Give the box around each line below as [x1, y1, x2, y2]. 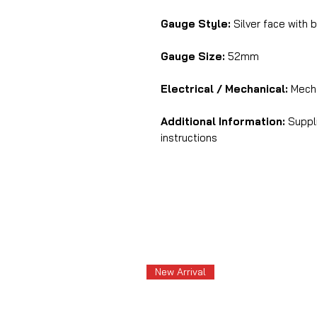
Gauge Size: [161, 50, 225, 63]
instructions [161, 131, 217, 144]
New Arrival [155, 265, 206, 278]
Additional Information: [161, 115, 288, 128]
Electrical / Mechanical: [161, 82, 288, 96]
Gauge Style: [161, 17, 231, 30]
